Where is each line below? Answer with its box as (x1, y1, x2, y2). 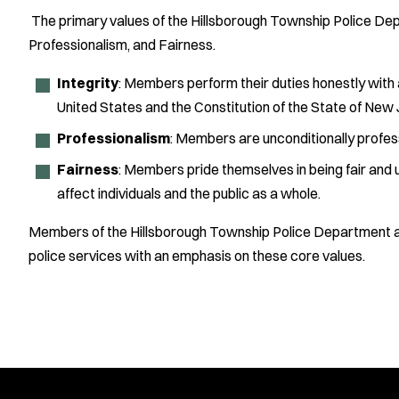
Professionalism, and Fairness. (28, 36, 216, 54)
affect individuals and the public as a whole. (57, 184, 321, 203)
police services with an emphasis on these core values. (28, 247, 365, 265)
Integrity (57, 74, 118, 93)
